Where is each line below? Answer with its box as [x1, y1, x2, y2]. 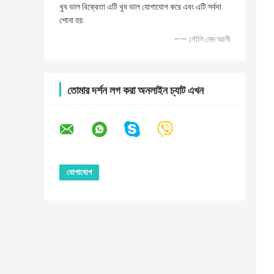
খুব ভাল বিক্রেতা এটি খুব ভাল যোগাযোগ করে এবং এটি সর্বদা [59, 2, 221, 12]
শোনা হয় [59, 15, 83, 26]
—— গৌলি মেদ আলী [174, 34, 231, 45]
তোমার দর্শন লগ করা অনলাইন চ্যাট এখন [67, 84, 204, 97]
